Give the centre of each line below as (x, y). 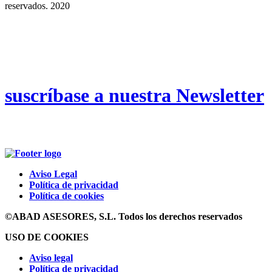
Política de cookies (66, 195)
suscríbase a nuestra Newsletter (134, 95)
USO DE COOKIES (47, 237)
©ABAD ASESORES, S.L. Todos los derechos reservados (124, 216)
